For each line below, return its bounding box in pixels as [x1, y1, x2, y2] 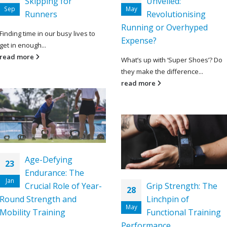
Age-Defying [25, 154, 72, 165]
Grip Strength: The [146, 180, 217, 192]
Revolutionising [146, 8, 206, 20]
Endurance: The [25, 167, 84, 178]
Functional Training [146, 206, 221, 218]
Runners [25, 8, 57, 20]
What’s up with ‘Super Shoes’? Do [121, 55, 222, 64]
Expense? [121, 34, 157, 46]
